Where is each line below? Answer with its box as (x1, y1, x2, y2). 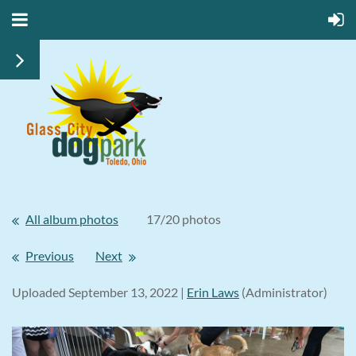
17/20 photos (146, 211, 221, 226)
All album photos (25, 211, 118, 226)
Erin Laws (187, 284, 239, 300)
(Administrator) (239, 284, 327, 300)
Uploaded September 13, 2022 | (12, 284, 184, 300)
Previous (25, 248, 74, 263)
